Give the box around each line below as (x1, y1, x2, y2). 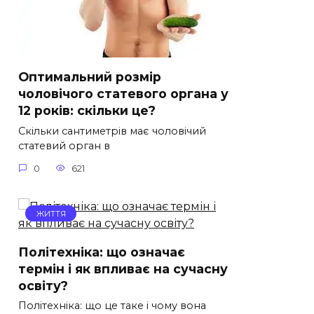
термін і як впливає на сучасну (18, 261, 228, 276)
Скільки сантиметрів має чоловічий (18, 125, 206, 138)
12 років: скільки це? (18, 102, 156, 118)
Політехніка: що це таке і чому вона (18, 299, 206, 313)
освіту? (18, 278, 68, 293)
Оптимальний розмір (18, 69, 161, 84)
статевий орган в (18, 139, 110, 153)
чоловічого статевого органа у (18, 86, 228, 101)
